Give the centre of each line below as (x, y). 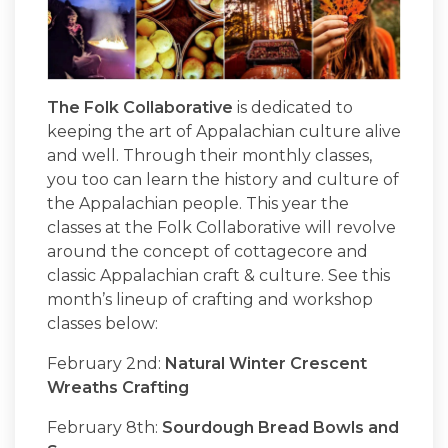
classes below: (104, 324)
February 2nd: (106, 364)
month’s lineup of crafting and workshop (210, 300)
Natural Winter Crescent (266, 364)
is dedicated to (293, 108)
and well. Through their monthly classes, (209, 156)
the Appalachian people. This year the (198, 204)
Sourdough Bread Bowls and (280, 428)
